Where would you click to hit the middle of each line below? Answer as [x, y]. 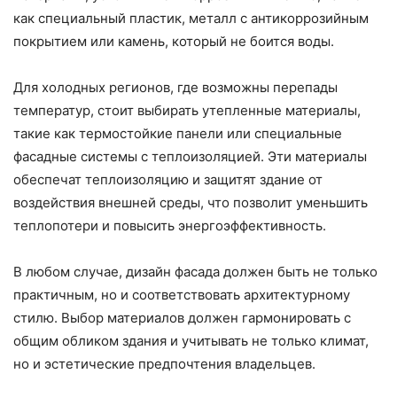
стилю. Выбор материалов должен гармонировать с [182, 318]
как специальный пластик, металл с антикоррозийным [191, 19]
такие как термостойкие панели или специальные [178, 134]
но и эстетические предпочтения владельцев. [164, 364]
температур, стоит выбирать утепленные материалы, [187, 111]
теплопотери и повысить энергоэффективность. [170, 226]
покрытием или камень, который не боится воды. [174, 42]
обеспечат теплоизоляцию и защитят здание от [168, 180]
